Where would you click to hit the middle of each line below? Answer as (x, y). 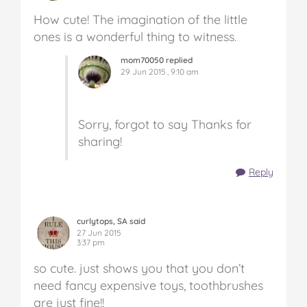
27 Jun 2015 (99, 233)
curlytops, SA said (111, 221)
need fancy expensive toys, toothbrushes (148, 286)
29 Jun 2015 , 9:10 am (160, 72)
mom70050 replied (157, 60)
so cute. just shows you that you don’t (139, 269)
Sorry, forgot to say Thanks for (165, 125)
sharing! (100, 142)
